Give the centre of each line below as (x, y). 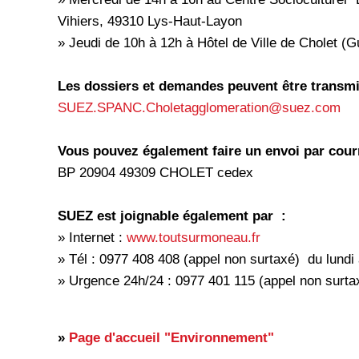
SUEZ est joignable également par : (172, 216)
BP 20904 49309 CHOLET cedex (155, 173)
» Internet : (92, 238)
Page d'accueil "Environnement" (171, 338)
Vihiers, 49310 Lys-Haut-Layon (150, 21)
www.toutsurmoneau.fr (194, 238)
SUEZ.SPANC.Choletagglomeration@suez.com (199, 108)
